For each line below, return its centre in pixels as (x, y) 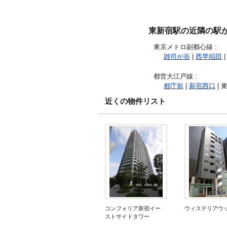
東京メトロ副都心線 (183, 47)
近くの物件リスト (135, 101)
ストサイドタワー (127, 216)
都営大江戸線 (173, 76)
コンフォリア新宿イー (133, 208)
